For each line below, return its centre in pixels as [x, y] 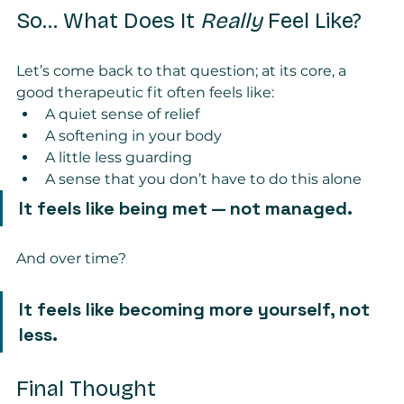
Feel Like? [312, 20]
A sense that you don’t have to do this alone [203, 179]
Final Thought [86, 388]
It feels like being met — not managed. [186, 208]
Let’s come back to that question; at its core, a [183, 70]
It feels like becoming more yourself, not [197, 309]
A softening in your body [133, 135]
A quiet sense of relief [122, 114]
